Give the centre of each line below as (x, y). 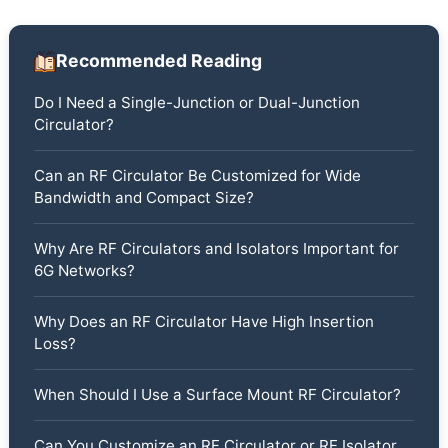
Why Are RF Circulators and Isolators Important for (216, 248)
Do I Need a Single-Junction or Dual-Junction (196, 102)
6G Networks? (84, 270)
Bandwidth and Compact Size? (143, 197)
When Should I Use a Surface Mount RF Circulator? (217, 394)
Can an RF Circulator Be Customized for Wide (197, 175)
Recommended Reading (158, 61)
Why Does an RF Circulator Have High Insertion (203, 321)
